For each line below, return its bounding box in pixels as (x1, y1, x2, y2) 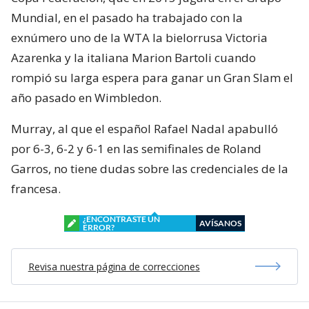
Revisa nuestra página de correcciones (28, 259, 200, 273)
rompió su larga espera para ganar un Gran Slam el (11, 69, 293, 86)
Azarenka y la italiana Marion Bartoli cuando (11, 49, 256, 66)
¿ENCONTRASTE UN (83, 213, 160, 224)
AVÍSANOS (199, 217, 241, 228)
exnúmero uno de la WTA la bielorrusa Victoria (11, 29, 268, 46)
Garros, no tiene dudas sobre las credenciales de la (11, 160, 288, 177)
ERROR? (83, 221, 114, 232)
